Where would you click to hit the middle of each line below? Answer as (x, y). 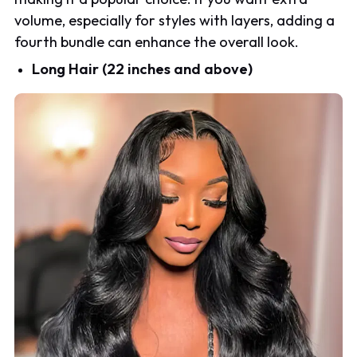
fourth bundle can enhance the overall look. (157, 41)
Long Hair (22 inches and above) (143, 69)
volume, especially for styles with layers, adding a (175, 20)
